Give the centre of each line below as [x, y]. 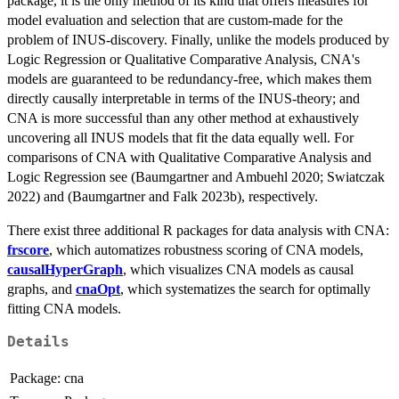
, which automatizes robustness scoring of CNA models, [206, 250]
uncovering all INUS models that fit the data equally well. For [180, 138]
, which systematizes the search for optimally [245, 289]
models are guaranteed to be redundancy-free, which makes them [189, 79]
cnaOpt [98, 289]
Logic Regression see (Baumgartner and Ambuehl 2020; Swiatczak [196, 177]
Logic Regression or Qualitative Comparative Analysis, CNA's [183, 60]
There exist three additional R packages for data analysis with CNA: [198, 231]
